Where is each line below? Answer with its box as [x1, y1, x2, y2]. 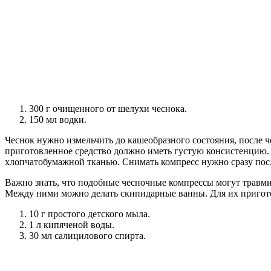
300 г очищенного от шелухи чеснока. [29, 103, 187, 114]
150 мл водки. [29, 114, 87, 125]
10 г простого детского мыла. [29, 209, 150, 220]
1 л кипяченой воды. [29, 220, 114, 230]
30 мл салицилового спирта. [29, 230, 146, 241]
